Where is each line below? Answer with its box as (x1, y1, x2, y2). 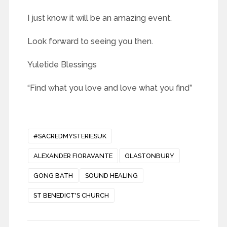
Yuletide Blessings (27, 60, 97, 70)
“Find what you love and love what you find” (27, 83, 192, 93)
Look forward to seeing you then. (27, 36, 153, 47)
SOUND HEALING (85, 172, 138, 180)
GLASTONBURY (124, 152, 174, 160)
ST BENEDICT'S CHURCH (33, 192, 109, 200)
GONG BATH (33, 172, 73, 180)
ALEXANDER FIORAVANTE (33, 152, 112, 160)
